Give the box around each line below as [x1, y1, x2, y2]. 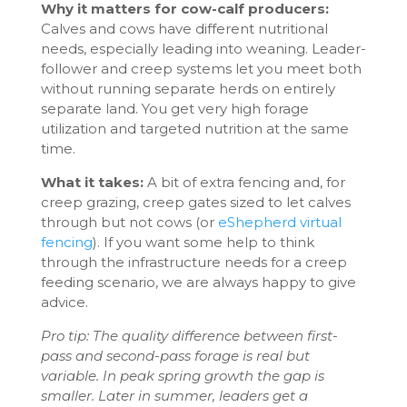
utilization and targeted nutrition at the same [40, 120, 349, 138]
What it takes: [40, 174, 144, 192]
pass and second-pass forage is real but [40, 347, 310, 365]
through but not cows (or [40, 213, 218, 232]
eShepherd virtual [217, 213, 342, 232]
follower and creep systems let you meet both [40, 60, 362, 78]
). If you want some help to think [92, 233, 314, 252]
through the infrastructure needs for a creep [40, 253, 347, 272]
